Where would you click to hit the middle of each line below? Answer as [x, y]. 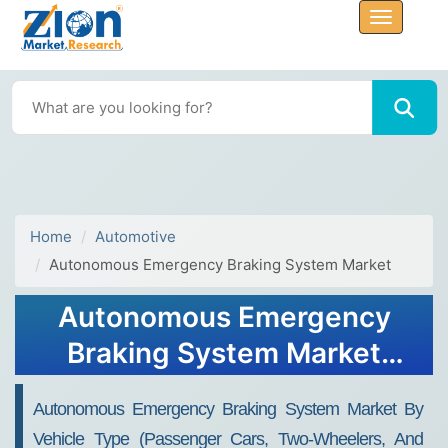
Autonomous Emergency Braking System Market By [228, 409]
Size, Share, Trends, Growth [224, 389]
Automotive [135, 236]
